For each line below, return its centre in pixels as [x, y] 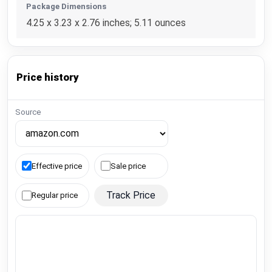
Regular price [55, 195]
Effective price [57, 166]
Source [28, 112]
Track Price [131, 195]
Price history [48, 77]
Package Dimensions [66, 6]
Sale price [128, 166]
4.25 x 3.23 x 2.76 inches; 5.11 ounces [106, 22]
